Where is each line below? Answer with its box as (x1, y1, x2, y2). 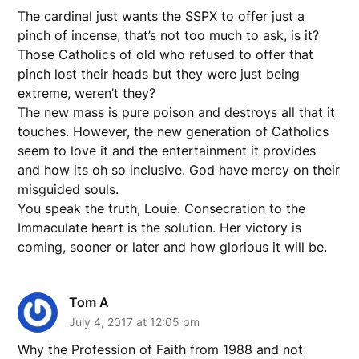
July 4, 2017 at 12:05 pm (69, 314, 200, 329)
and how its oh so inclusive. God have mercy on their (18, 161, 341, 178)
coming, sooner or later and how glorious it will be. (18, 238, 328, 255)
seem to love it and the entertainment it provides (18, 142, 317, 159)
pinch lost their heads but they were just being (18, 65, 301, 82)
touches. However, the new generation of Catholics (18, 123, 329, 139)
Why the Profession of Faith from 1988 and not (18, 341, 304, 357)
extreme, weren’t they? (18, 84, 156, 101)
